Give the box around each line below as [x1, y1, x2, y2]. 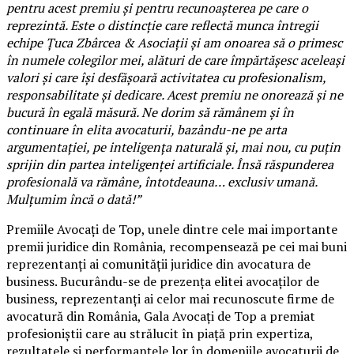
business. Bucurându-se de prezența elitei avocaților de [6, 273, 319, 291]
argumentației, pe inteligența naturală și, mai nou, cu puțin [6, 138, 341, 156]
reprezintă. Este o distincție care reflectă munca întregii [6, 17, 318, 35]
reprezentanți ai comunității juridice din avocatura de [6, 255, 311, 273]
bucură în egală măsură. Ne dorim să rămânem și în [6, 104, 294, 122]
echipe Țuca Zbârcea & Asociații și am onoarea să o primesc [6, 34, 342, 52]
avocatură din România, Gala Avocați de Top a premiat [6, 307, 315, 326]
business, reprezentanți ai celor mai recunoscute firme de [6, 290, 334, 308]
